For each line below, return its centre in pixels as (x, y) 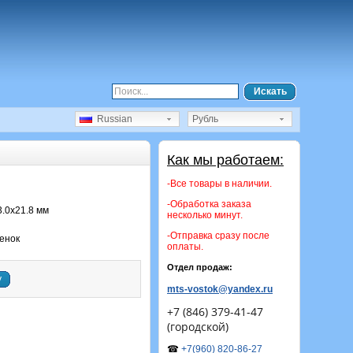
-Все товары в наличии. (219, 184)
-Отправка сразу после (218, 236)
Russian (112, 119)
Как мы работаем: (225, 160)
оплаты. (185, 247)
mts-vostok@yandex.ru (220, 289)
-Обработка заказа (209, 204)
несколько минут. (205, 215)
